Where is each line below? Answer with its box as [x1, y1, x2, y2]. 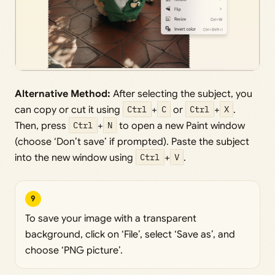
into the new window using [15, 151, 136, 164]
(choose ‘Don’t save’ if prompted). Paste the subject [15, 135, 249, 148]
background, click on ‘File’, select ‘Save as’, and [25, 228, 235, 241]
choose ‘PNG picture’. [25, 244, 123, 257]
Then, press [15, 119, 69, 132]
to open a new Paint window [117, 119, 245, 132]
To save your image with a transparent [25, 212, 196, 225]
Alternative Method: [15, 87, 110, 100]
